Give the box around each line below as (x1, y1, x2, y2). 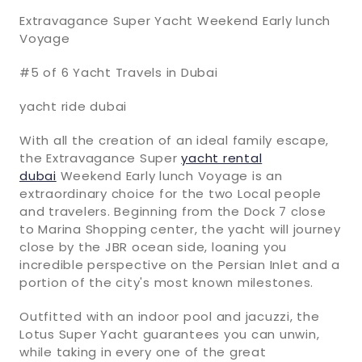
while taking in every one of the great (19, 343, 267, 360)
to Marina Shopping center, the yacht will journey (19, 220, 341, 238)
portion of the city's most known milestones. (19, 273, 314, 291)
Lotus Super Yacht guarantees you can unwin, (19, 325, 320, 343)
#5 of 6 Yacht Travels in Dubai (19, 63, 218, 81)
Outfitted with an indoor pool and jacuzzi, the (19, 307, 320, 325)
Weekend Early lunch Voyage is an (56, 166, 283, 184)
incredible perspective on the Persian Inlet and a (19, 255, 340, 273)
